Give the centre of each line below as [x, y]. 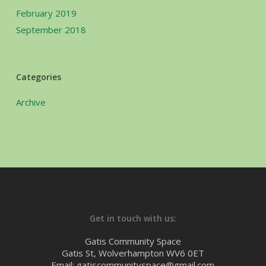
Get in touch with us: [133, 218]
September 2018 [51, 29]
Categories [38, 77]
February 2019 [46, 13]
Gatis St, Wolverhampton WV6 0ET [133, 253]
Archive [31, 102]
